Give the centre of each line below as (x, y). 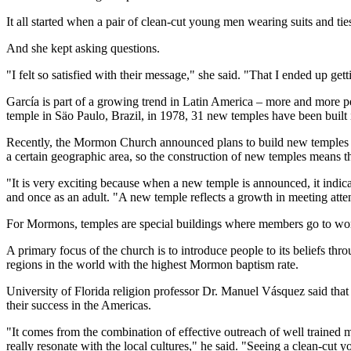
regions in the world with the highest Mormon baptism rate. (152, 265)
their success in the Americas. (79, 306)
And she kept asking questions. (83, 49)
